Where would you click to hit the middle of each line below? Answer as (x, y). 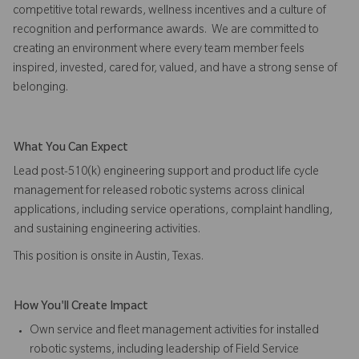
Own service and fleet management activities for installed (174, 331)
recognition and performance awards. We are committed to (166, 31)
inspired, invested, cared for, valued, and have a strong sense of (175, 69)
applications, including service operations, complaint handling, (173, 211)
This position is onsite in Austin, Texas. (110, 258)
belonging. (40, 89)
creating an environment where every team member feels (159, 50)
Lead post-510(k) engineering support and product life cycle (166, 173)
